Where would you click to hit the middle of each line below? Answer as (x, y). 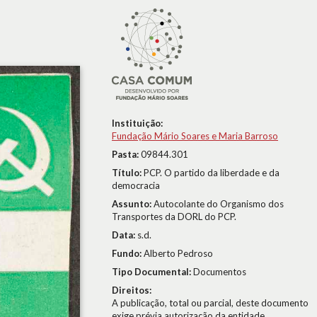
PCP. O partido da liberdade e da (212, 173)
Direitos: (132, 290)
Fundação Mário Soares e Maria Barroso (195, 136)
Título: (128, 173)
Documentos (220, 272)
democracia (136, 185)
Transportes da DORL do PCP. (174, 217)
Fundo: (128, 253)
